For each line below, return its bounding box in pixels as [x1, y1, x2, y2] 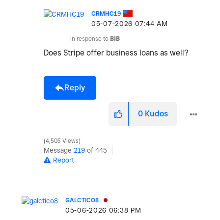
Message [44, 146, 74, 155]
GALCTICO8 [65, 196, 99, 204]
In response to [70, 35, 110, 43]
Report [53, 156, 74, 165]
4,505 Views [44, 137, 80, 145]
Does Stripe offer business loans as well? [44, 48, 191, 58]
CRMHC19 [91, 10, 121, 18]
